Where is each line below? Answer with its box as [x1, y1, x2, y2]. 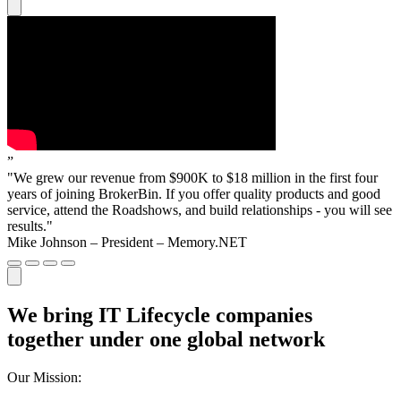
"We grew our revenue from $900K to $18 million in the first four [7, 170, 378, 185]
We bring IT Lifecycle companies [7, 303, 312, 327]
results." [7, 218, 53, 234]
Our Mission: [7, 369, 81, 385]
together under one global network [7, 327, 325, 351]
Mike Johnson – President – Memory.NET [7, 235, 247, 250]
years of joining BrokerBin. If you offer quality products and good [7, 186, 380, 201]
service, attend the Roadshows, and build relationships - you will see [7, 202, 392, 218]
